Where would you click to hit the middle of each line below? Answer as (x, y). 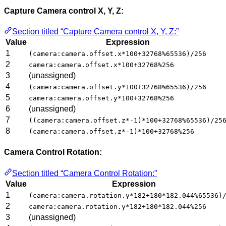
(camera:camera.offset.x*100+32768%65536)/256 (118, 54)
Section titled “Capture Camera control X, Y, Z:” (95, 32)
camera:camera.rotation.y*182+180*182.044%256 (118, 206)
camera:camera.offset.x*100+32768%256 (101, 65)
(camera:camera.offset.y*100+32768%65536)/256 (118, 87)
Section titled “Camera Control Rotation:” (84, 173)
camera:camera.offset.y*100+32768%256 (101, 98)
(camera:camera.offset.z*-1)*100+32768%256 (111, 132)
